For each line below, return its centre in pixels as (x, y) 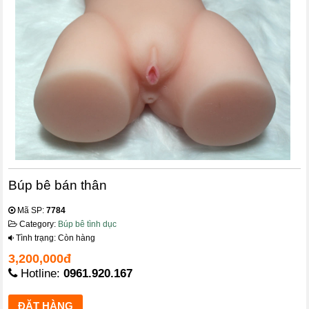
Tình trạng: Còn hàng (55, 238)
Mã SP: (31, 211)
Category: (38, 225)
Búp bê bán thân (58, 186)
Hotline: (41, 274)
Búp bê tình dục (88, 225)
